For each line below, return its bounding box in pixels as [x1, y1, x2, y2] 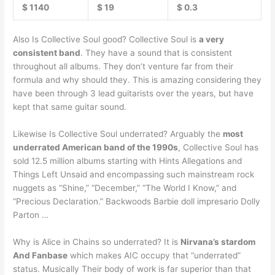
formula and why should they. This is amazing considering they [13, 75, 262, 85]
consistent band [13, 48, 81, 58]
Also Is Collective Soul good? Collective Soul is [13, 34, 199, 45]
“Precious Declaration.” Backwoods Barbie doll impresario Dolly [13, 196, 261, 206]
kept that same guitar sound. [13, 102, 127, 112]
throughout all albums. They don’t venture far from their [13, 61, 234, 72]
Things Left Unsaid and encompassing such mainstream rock [13, 169, 255, 179]
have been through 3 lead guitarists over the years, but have [13, 88, 254, 99]
